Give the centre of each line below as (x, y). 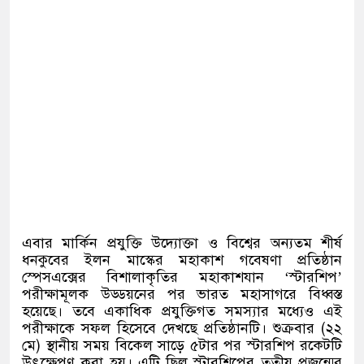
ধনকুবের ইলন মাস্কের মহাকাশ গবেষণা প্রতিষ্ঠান (182, 260)
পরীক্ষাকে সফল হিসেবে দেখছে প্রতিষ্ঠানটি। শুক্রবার (168, 329)
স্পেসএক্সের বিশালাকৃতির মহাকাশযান (143, 277)
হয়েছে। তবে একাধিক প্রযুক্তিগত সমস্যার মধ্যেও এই (182, 312)
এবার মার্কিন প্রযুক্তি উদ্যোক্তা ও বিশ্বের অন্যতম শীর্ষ (182, 243)
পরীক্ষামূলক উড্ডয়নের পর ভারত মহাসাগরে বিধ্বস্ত (182, 295)
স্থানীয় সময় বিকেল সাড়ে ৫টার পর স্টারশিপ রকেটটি (194, 346)
